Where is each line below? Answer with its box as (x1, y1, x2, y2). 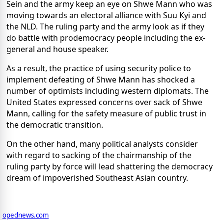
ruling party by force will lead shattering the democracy (6, 161, 213, 172)
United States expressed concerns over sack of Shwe (6, 96, 202, 108)
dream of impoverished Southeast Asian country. (6, 172, 188, 183)
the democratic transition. (6, 119, 103, 130)
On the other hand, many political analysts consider (6, 138, 198, 149)
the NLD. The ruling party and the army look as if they (6, 21, 204, 32)
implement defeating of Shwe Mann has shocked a (6, 74, 195, 85)
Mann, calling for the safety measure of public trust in (6, 108, 206, 119)
